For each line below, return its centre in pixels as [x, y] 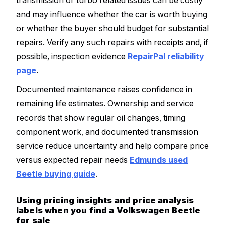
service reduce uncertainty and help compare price [113, 145]
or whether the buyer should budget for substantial [113, 28]
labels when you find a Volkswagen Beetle [108, 210]
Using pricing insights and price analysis [105, 200]
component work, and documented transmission [107, 131]
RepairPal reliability [166, 57]
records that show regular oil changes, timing [101, 117]
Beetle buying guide [56, 174]
